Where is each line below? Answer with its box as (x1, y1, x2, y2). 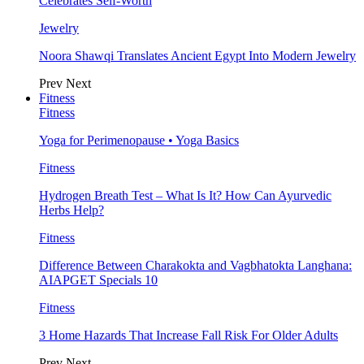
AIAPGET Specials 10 (39, 273, 158, 288)
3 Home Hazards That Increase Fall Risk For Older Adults (39, 328, 338, 343)
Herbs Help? (39, 203, 104, 218)
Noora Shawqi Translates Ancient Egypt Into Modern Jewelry (39, 49, 356, 63)
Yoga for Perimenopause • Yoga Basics (39, 133, 239, 148)
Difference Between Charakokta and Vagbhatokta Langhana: (39, 258, 352, 273)
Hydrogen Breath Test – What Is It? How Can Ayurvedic (39, 188, 331, 203)
